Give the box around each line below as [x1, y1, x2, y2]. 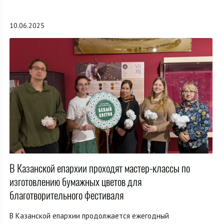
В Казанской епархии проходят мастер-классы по [9, 160, 190, 175]
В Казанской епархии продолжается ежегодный [9, 210, 169, 220]
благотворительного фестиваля [9, 187, 123, 202]
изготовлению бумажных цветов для [9, 174, 141, 189]
